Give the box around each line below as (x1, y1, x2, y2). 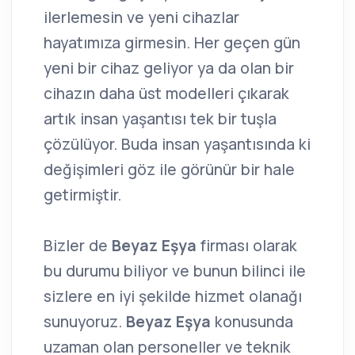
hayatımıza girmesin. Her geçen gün (44, 32, 300, 53)
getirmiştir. (44, 184, 121, 205)
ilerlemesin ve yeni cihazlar (44, 6, 239, 28)
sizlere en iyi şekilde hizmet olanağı (44, 285, 302, 307)
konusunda (211, 311, 293, 332)
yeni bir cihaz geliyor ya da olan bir (44, 57, 294, 78)
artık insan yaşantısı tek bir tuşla (44, 108, 277, 129)
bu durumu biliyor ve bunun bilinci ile (44, 260, 306, 281)
